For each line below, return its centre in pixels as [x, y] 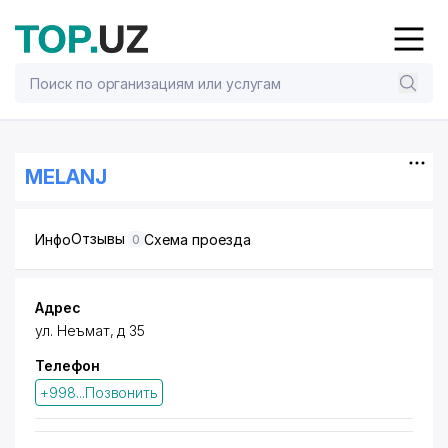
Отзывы [99, 238]
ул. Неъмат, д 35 [90, 330]
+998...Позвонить [99, 392]
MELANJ [66, 177]
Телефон [67, 365]
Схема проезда [197, 239]
